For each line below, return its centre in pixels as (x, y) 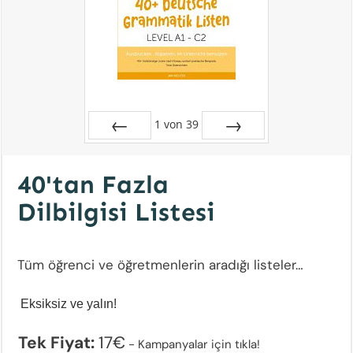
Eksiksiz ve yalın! (67, 303)
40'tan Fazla (93, 184)
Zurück (120, 151)
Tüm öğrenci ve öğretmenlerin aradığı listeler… (160, 264)
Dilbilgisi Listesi (116, 212)
